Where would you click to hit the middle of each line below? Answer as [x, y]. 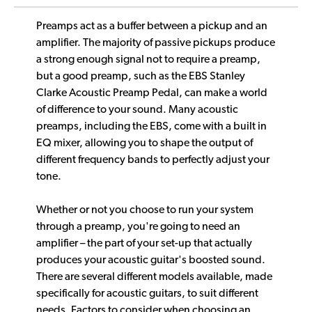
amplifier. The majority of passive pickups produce [156, 44]
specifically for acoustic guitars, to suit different [147, 294]
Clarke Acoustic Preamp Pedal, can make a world [152, 94]
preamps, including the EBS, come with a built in [151, 127]
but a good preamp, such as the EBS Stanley [141, 77]
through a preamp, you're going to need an [138, 227]
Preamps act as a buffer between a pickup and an [152, 27]
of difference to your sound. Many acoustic [137, 110]
